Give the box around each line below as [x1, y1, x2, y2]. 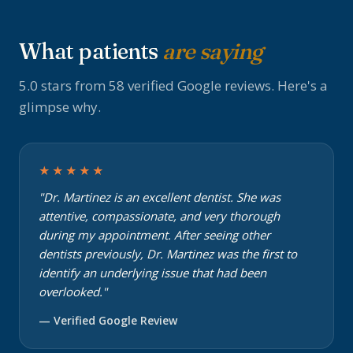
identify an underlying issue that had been [39, 265, 266, 281]
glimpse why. [19, 98, 101, 116]
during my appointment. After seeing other [39, 227, 270, 243]
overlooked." [39, 284, 107, 299]
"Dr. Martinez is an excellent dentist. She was [39, 189, 281, 205]
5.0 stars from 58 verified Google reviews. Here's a [19, 76, 328, 95]
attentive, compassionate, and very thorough [39, 208, 280, 224]
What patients [19, 38, 163, 65]
